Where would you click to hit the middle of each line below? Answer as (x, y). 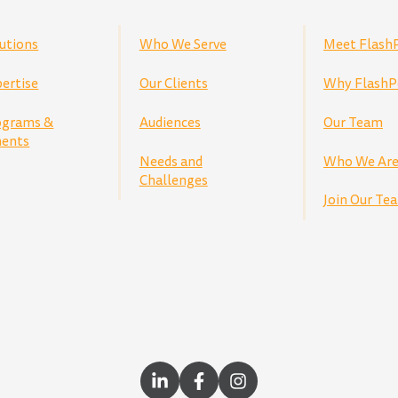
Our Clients (173, 83)
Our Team (354, 122)
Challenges (173, 180)
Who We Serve (183, 44)
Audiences (170, 122)
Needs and (171, 161)
